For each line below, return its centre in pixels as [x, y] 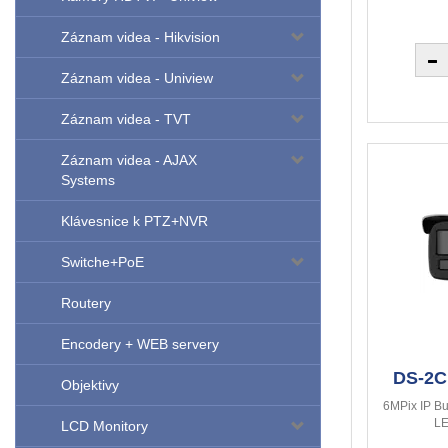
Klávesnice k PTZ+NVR [134, 221]
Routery [86, 303]
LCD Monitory [104, 426]
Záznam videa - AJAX [129, 160]
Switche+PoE [102, 262]
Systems [88, 180]
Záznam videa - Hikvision [140, 37]
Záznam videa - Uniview [137, 78]
